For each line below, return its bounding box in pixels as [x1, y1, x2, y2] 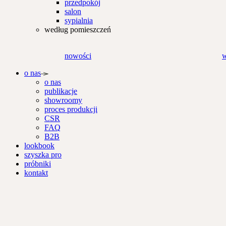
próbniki [24, 159, 51, 168]
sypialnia [65, 16, 93, 25]
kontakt [24, 168, 48, 178]
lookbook [24, 141, 54, 150]
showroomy [44, 96, 82, 105]
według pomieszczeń [44, 25, 111, 34]
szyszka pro [24, 150, 62, 159]
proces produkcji [44, 105, 97, 114]
